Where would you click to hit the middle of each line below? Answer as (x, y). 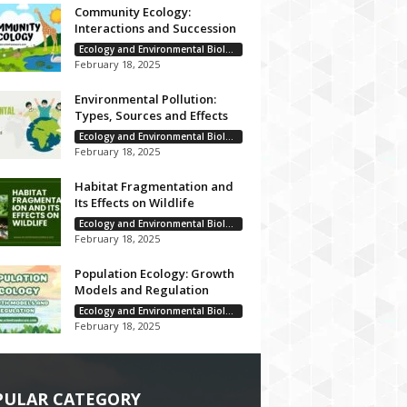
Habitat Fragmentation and (154, 186)
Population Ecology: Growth (154, 273)
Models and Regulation (141, 290)
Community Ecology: (132, 12)
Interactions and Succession (155, 28)
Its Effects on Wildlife (134, 203)
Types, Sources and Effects (151, 115)
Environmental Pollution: (145, 99)
